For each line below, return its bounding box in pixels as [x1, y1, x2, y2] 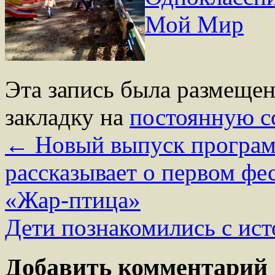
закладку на [5, 104, 130, 131]
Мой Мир [145, 11, 244, 38]
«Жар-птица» [5, 187, 141, 214]
